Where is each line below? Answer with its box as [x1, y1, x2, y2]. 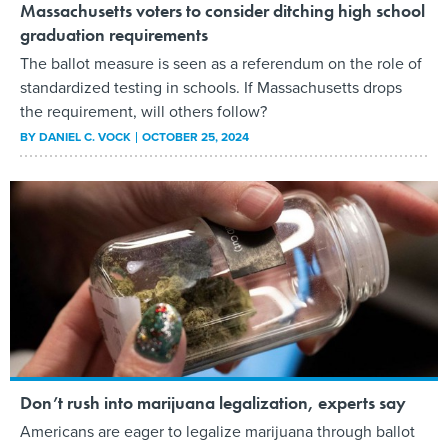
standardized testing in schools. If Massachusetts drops [20, 75, 402, 99]
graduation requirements [20, 22, 208, 46]
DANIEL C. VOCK [39, 127, 131, 146]
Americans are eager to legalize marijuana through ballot [20, 420, 415, 444]
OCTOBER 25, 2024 [142, 127, 249, 146]
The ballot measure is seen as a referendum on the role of [20, 51, 422, 75]
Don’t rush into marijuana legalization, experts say [20, 391, 406, 415]
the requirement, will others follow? [20, 99, 267, 123]
